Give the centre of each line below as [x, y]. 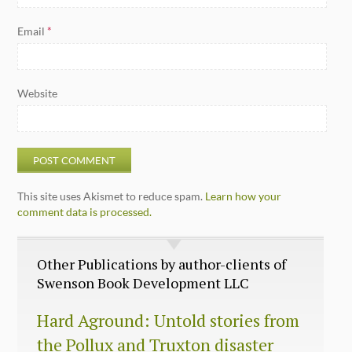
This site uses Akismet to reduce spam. [112, 196]
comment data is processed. [85, 211]
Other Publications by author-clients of [162, 264]
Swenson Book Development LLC [143, 282]
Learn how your [244, 196]
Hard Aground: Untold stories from [169, 320]
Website [38, 93]
